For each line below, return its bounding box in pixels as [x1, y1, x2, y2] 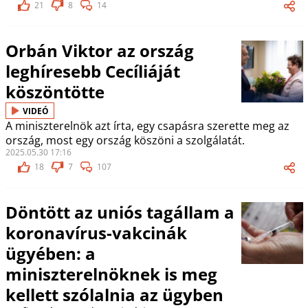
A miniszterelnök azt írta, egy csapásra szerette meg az [5, 118, 289, 133]
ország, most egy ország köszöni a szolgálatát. [5, 133, 245, 148]
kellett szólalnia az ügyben [5, 283, 223, 306]
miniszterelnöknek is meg [5, 263, 217, 285]
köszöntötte [5, 80, 104, 103]
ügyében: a [5, 242, 96, 265]
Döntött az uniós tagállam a [5, 201, 234, 223]
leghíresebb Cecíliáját [5, 60, 180, 82]
